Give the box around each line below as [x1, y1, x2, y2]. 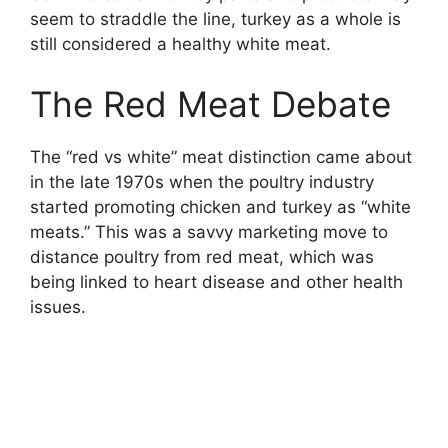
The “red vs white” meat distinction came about [30, 146, 412, 167]
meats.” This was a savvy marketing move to [30, 221, 388, 242]
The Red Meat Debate [30, 82, 391, 125]
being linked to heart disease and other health [30, 271, 403, 292]
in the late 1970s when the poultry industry [30, 171, 374, 192]
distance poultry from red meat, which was [30, 246, 374, 267]
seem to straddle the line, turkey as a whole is [30, 9, 401, 30]
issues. [30, 296, 86, 317]
